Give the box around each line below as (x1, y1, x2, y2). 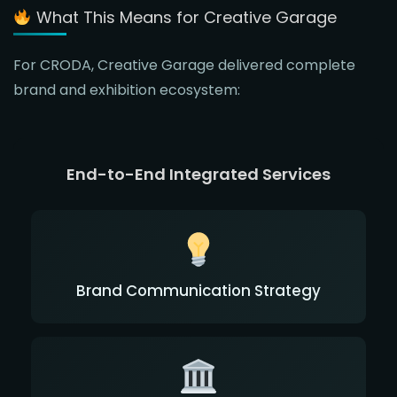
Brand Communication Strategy (76, 279, 321, 301)
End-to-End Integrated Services (66, 162, 331, 185)
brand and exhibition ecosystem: (13, 79, 240, 100)
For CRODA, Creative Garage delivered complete (13, 54, 355, 75)
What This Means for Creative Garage (31, 5, 337, 28)
